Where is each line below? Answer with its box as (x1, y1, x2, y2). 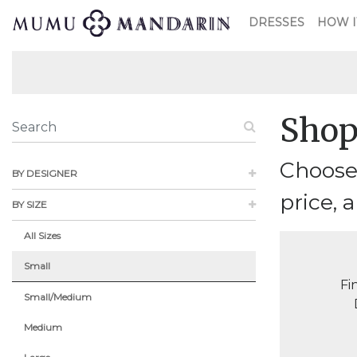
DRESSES (249, 14, 304, 29)
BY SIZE (12, 198, 47, 210)
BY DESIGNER (12, 167, 77, 179)
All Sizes (24, 229, 61, 241)
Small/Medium (24, 291, 92, 303)
